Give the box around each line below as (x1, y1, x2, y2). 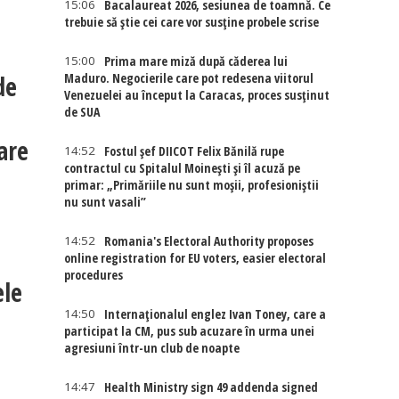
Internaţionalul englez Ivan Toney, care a (104, 305, 327, 322)
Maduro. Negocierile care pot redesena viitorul (64, 69, 314, 86)
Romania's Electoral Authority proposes (104, 232, 314, 249)
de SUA (64, 103, 101, 120)
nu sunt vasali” (64, 193, 147, 210)
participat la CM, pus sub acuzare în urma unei (64, 322, 315, 339)
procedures (64, 266, 124, 283)
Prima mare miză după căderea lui (104, 53, 289, 69)
